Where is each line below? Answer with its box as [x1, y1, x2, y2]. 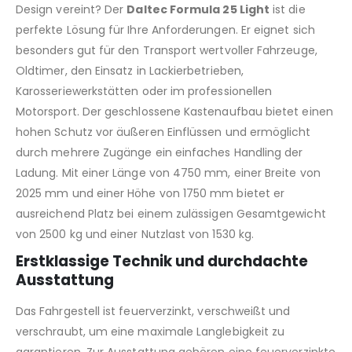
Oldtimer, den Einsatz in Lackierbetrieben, [16, 63, 244, 79]
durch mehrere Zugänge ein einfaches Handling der [16, 145, 303, 161]
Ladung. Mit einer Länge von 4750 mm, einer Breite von [16, 165, 321, 181]
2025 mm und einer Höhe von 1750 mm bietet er [16, 185, 285, 202]
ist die [269, 2, 306, 18]
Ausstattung [16, 270, 114, 291]
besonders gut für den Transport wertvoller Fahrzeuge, [16, 42, 317, 59]
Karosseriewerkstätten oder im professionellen [16, 83, 273, 100]
